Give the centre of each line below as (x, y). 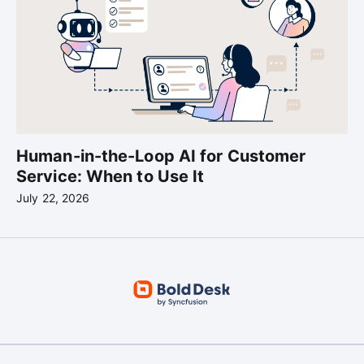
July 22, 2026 (53, 198)
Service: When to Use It (110, 177)
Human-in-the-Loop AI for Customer (161, 156)
